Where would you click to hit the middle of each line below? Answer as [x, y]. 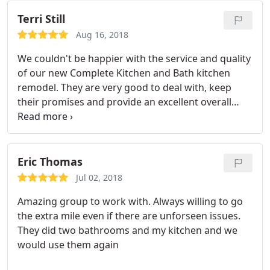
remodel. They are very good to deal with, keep [124, 87]
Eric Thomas [50, 162]
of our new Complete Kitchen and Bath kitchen [124, 73]
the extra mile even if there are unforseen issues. [129, 216]
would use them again [68, 245]
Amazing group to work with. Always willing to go [130, 201]
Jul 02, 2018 [99, 177]
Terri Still [41, 19]
